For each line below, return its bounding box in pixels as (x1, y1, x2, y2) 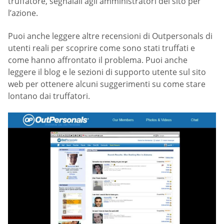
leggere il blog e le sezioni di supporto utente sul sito (8, 66, 206, 77)
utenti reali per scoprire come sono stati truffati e (8, 42, 195, 53)
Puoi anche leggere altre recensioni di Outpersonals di (8, 30, 212, 41)
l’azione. (8, 7, 38, 19)
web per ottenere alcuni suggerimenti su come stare (8, 78, 205, 89)
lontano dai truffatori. (8, 90, 90, 101)
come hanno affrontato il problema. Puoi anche (8, 54, 187, 65)
